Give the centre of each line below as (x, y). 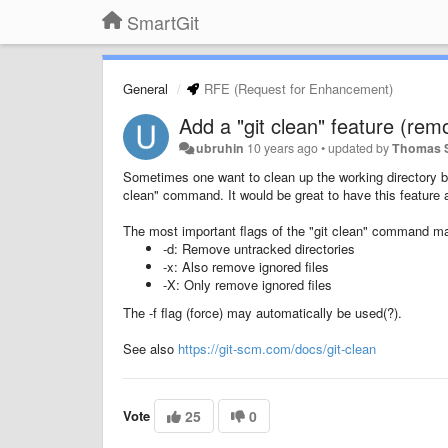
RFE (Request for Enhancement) (296, 88)
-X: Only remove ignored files (247, 284)
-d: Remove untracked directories (259, 248)
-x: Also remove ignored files (246, 266)
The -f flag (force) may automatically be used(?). (262, 312)
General (145, 88)
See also (150, 348)
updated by (360, 148)
